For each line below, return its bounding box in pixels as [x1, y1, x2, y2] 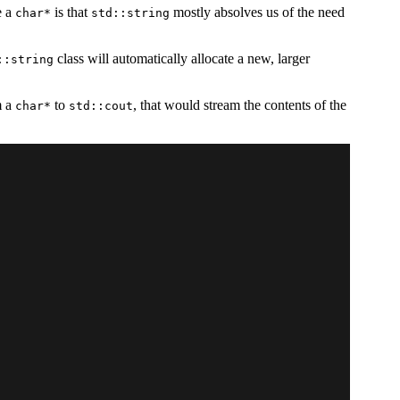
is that [51, 4, 91, 21]
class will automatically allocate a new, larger [54, 51, 310, 67]
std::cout [69, 99, 133, 113]
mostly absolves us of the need [170, 4, 345, 21]
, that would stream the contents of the [133, 97, 346, 113]
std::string [91, 6, 170, 21]
